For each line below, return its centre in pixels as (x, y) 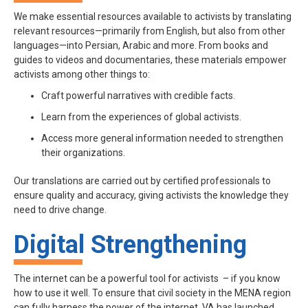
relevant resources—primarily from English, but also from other (150, 31)
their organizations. (83, 152)
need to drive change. (60, 209)
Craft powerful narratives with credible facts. (138, 95)
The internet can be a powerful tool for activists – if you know (147, 278)
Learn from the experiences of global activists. (141, 117)
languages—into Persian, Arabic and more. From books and (141, 45)
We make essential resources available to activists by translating (153, 16)
